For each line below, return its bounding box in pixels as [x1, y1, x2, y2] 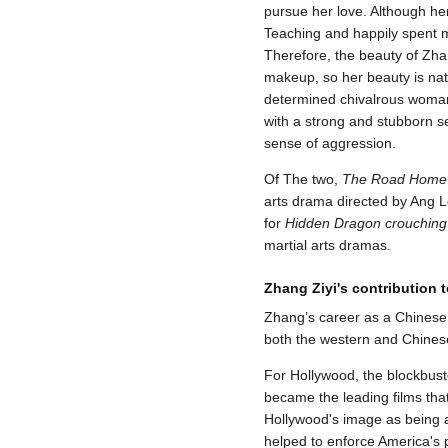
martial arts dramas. [264, 236, 391, 253]
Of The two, [264, 170, 342, 187]
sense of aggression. [264, 134, 396, 151]
